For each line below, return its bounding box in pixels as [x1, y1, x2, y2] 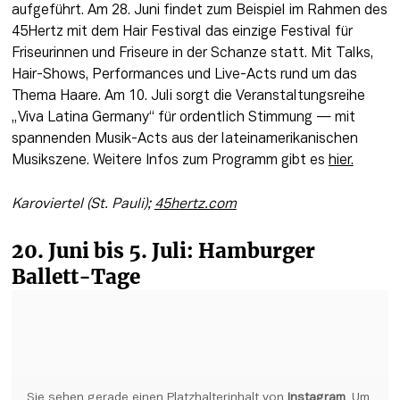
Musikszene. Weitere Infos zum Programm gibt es [11, 154, 329, 167]
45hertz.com [154, 198, 237, 212]
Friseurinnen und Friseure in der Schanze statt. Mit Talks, [11, 46, 373, 60]
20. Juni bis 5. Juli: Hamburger [11, 237, 315, 263]
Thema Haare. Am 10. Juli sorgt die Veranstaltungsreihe [11, 89, 365, 103]
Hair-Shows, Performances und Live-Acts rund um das [11, 68, 357, 81]
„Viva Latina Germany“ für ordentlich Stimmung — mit [11, 111, 355, 124]
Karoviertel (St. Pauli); [11, 198, 154, 212]
